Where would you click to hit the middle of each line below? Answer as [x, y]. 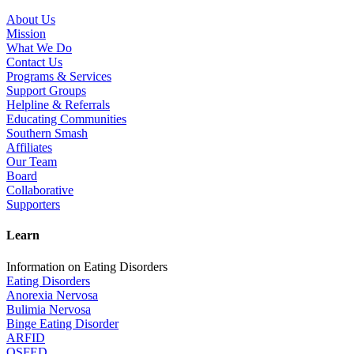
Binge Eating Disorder [62, 323]
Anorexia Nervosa [52, 295]
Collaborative [40, 190]
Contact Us [34, 62]
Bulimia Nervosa [49, 309]
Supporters [33, 205]
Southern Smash [47, 134]
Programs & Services [59, 77]
